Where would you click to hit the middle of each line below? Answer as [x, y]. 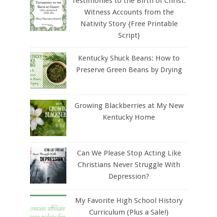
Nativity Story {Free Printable [129, 23]
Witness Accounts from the [129, 12]
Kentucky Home [129, 117]
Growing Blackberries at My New [129, 105]
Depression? [129, 176]
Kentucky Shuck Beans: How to [129, 58]
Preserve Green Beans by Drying [129, 70]
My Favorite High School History [129, 200]
